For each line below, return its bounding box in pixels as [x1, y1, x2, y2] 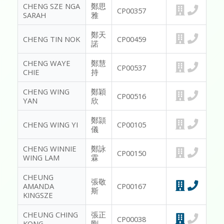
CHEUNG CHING [23, 209, 78, 220]
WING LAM [23, 152, 59, 163]
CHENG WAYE [23, 58, 70, 68]
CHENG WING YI [23, 119, 78, 130]
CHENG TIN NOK [23, 34, 80, 44]
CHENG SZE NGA [23, 1, 80, 11]
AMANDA [23, 181, 54, 191]
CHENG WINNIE [23, 143, 76, 154]
